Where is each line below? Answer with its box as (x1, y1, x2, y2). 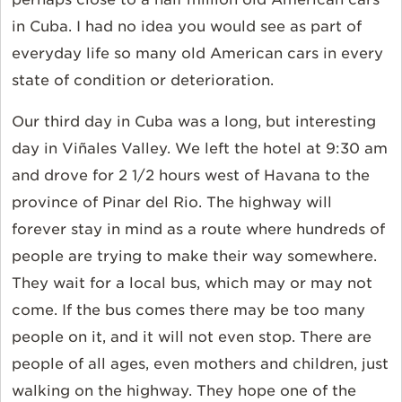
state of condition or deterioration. (12, 71, 274, 89)
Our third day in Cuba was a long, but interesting (12, 112, 376, 130)
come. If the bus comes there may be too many (12, 301, 365, 319)
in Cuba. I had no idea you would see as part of (12, 17, 362, 35)
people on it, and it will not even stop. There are (12, 328, 371, 345)
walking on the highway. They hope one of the (12, 381, 356, 399)
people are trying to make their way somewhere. (12, 247, 377, 265)
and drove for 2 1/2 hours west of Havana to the (12, 166, 370, 184)
